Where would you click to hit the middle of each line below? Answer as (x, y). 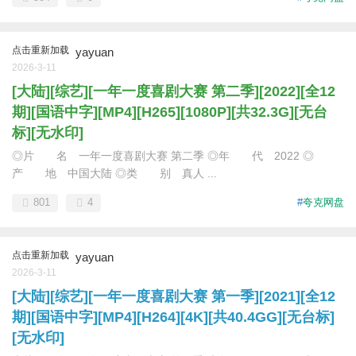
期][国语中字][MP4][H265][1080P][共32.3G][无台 (170, 112)
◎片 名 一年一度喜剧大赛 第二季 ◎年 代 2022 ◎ (163, 156)
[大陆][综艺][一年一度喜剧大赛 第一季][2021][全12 (174, 296)
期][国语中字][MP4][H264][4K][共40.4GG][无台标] (173, 317)
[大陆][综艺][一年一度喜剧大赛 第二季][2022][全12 (174, 91)
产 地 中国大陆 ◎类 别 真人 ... (114, 173)
